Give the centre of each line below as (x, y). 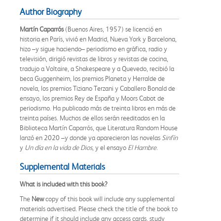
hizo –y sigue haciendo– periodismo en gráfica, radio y (93, 49)
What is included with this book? (64, 184)
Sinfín (170, 137)
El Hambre (142, 147)
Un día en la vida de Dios (58, 147)
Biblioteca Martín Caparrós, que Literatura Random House (99, 128)
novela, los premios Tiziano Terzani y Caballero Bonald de (97, 88)
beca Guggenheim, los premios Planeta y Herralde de (92, 78)
